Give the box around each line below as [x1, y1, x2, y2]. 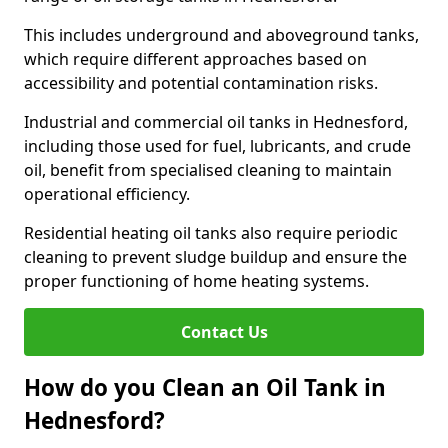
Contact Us [180, 321, 268, 343]
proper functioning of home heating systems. [24, 270, 369, 292]
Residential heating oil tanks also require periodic [24, 222, 398, 244]
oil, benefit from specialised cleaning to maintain [24, 159, 392, 181]
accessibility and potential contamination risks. [24, 72, 378, 94]
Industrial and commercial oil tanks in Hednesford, [24, 111, 408, 133]
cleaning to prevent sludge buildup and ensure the [24, 246, 407, 268]
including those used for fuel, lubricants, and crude [24, 135, 411, 157]
